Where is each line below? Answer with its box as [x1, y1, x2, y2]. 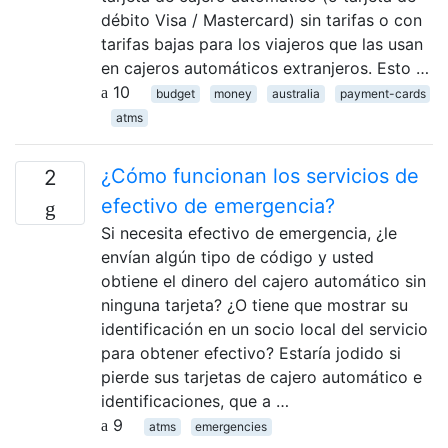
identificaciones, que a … [101, 390, 289, 411]
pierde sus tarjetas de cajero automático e [101, 366, 422, 387]
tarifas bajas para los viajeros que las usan [101, 33, 423, 54]
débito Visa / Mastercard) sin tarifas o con [101, 9, 422, 30]
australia [271, 85, 320, 101]
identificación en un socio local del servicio [101, 318, 428, 339]
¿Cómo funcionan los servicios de [101, 163, 419, 188]
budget [155, 85, 195, 101]
